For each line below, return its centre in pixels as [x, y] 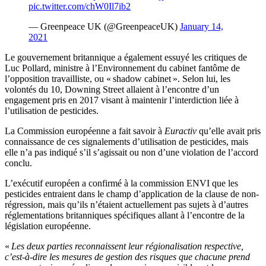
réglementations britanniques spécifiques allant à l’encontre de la [125, 216]
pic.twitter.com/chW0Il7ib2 [80, 7]
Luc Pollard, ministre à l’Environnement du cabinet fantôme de [122, 68]
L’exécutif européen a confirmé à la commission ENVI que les [121, 183]
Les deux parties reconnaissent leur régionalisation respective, [127, 246]
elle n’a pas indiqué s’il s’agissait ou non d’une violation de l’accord [132, 153]
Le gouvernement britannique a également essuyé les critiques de [126, 58]
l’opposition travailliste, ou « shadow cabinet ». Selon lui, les [118, 79]
